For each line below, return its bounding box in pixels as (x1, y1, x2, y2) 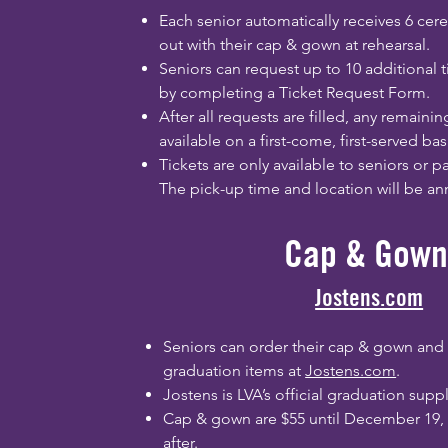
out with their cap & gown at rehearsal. (159, 35, 431, 54)
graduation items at (163, 361, 306, 380)
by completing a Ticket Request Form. (159, 83, 431, 102)
